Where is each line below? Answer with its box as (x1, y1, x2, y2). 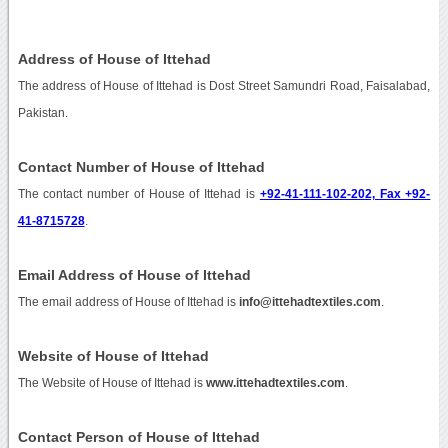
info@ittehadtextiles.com (238, 295, 381, 308)
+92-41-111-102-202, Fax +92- (259, 187, 431, 200)
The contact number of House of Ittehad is (17, 187, 260, 200)
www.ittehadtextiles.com (205, 376, 345, 389)
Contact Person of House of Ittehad (17, 428, 260, 445)
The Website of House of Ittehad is (17, 376, 206, 389)
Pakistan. (17, 106, 68, 119)
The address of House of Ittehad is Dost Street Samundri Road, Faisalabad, (17, 79, 431, 92)
